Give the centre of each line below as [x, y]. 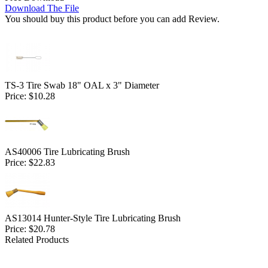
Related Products [37, 239]
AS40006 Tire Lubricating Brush [67, 151]
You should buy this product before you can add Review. [112, 19]
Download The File [42, 8]
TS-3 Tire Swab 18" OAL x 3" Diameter [82, 85]
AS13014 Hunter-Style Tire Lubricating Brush [93, 218]
